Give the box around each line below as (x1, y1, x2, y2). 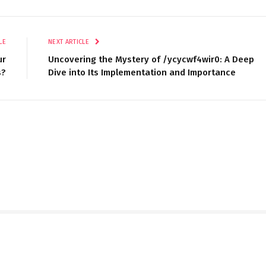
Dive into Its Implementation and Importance (48, 66, 236, 78)
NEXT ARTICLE (48, 37, 91, 46)
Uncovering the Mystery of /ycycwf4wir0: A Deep (48, 53, 254, 65)
